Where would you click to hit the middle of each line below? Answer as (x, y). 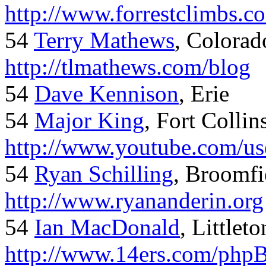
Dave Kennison (107, 94)
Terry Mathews (104, 40)
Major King (89, 121)
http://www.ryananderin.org (134, 201)
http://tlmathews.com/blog (128, 67)
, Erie (204, 94)
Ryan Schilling (104, 174)
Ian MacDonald (107, 227)
